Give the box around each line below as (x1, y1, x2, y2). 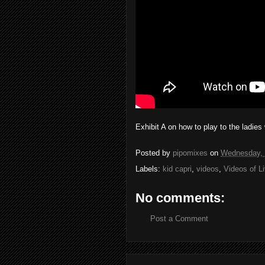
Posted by (135, 148, 173, 157)
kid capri (163, 164, 192, 173)
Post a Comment (150, 214, 208, 223)
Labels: (135, 164, 163, 173)
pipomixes (173, 148, 208, 157)
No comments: (135, 190, 225, 205)
